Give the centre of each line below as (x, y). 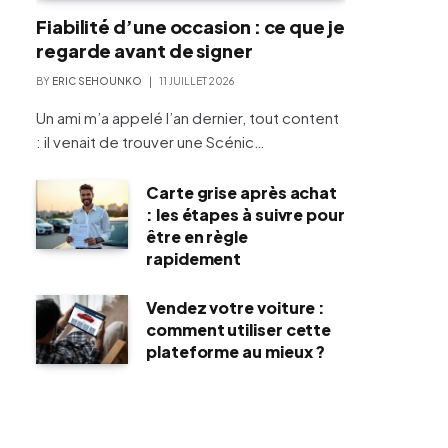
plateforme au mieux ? (236, 351)
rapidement (194, 258)
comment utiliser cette (239, 329)
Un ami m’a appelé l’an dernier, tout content (187, 117)
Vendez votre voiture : (236, 307)
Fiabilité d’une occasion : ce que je (190, 26)
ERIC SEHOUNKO (97, 80)
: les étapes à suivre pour (245, 214)
